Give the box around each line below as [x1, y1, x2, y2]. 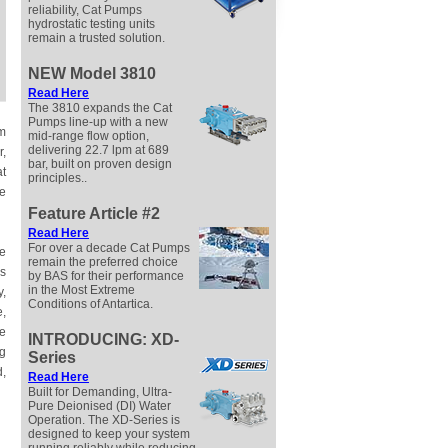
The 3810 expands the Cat [28, 101, 172, 115]
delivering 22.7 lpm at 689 [28, 143, 169, 157]
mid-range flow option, [28, 129, 149, 143]
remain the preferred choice [28, 255, 178, 269]
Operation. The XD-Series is [28, 413, 180, 427]
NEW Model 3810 [28, 65, 156, 82]
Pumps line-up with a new [28, 115, 168, 129]
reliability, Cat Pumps [28, 3, 142, 17]
